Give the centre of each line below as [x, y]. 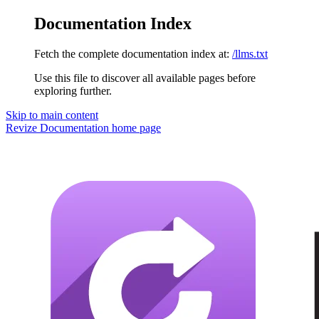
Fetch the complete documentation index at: [132, 53]
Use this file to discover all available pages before [145, 78]
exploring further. [73, 90]
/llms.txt [250, 53]
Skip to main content [52, 115]
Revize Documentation [57, 127]
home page [135, 127]
